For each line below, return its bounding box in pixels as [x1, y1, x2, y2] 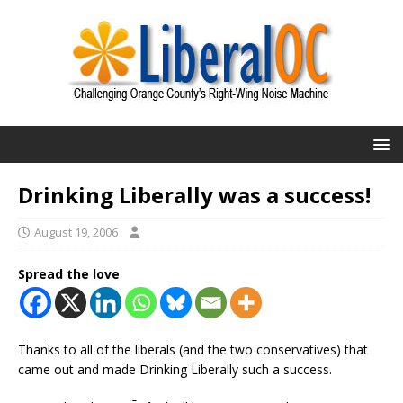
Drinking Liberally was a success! [18, 180, 371, 210]
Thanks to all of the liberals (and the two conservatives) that [18, 341, 368, 358]
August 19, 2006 [34, 224, 118, 240]
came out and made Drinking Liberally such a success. [18, 361, 332, 378]
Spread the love [18, 265, 120, 282]
